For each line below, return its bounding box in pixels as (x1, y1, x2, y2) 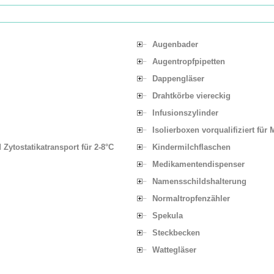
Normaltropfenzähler (152, 194, 230, 203)
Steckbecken (152, 228, 200, 237)
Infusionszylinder (152, 108, 218, 117)
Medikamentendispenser (152, 160, 245, 169)
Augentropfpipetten (152, 57, 225, 66)
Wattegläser (152, 245, 196, 254)
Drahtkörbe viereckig (152, 91, 231, 100)
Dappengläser (152, 74, 204, 83)
